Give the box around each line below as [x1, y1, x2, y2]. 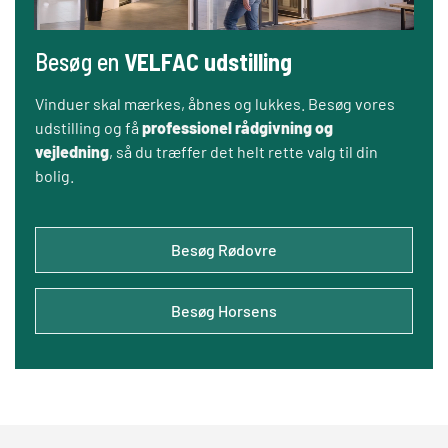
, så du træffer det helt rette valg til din [109, 142, 378, 162]
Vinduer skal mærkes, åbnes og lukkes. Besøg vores [35, 94, 395, 114]
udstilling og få [35, 118, 142, 138]
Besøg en [35, 47, 124, 77]
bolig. [35, 166, 74, 186]
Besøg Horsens [171, 301, 277, 321]
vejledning [35, 142, 109, 162]
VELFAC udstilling [124, 47, 292, 77]
